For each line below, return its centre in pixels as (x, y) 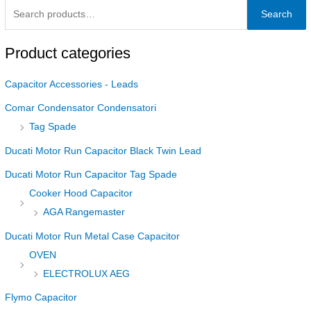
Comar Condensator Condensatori (81, 108)
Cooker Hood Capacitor (81, 194)
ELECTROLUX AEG (87, 274)
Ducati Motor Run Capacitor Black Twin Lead (103, 151)
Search (276, 15)
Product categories (68, 53)
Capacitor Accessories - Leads (72, 84)
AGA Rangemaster (84, 212)
